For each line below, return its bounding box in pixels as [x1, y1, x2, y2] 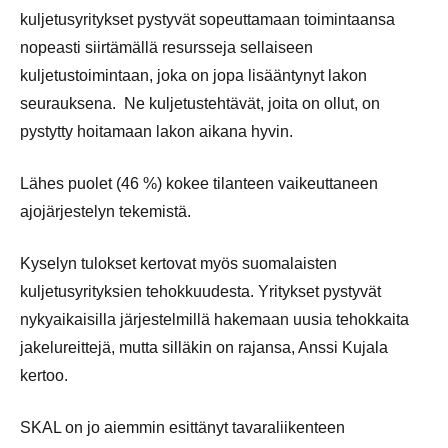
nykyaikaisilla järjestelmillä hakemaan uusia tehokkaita [20, 310, 409, 328]
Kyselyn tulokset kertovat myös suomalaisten [20, 254, 337, 272]
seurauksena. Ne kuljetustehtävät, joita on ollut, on [20, 94, 380, 112]
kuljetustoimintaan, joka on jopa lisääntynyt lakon [20, 66, 367, 84]
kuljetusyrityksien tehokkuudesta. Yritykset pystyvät [20, 282, 381, 300]
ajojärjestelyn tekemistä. [20, 202, 191, 220]
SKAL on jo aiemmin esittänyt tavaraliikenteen [20, 418, 345, 436]
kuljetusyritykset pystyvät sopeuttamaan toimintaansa [20, 10, 395, 28]
